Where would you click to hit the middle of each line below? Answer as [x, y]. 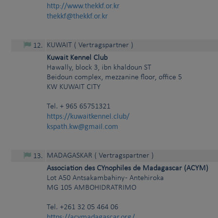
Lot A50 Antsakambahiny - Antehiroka [105, 178]
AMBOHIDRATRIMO [105, 188]
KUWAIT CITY [80, 87]
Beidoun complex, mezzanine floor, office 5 [114, 78]
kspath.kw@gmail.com [82, 127]
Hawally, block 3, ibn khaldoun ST [99, 68]
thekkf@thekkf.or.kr [77, 16]
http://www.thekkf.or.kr [83, 6]
